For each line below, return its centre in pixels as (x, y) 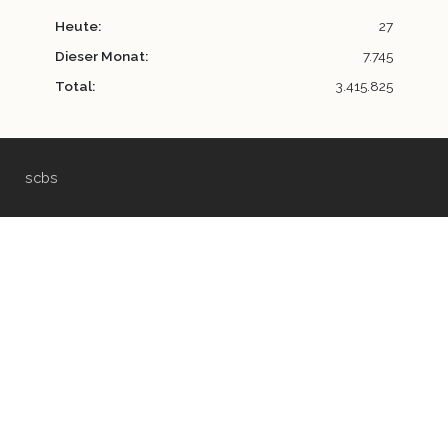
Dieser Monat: (101, 56)
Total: (75, 86)
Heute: (78, 26)
